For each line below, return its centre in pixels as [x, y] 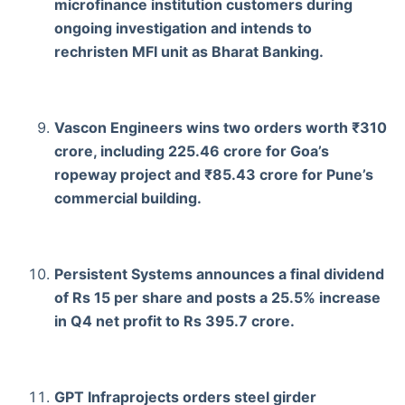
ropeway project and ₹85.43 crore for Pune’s [214, 174]
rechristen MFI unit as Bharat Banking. [189, 51]
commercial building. [128, 198]
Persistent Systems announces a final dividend [219, 273]
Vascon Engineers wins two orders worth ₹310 [221, 127]
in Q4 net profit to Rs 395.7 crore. [174, 320]
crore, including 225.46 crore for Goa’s [192, 151]
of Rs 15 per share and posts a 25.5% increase [217, 297]
